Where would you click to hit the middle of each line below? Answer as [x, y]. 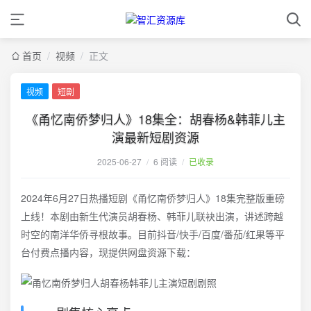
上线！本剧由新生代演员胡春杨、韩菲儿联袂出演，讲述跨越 [152, 216]
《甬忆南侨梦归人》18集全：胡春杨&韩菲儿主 [155, 119]
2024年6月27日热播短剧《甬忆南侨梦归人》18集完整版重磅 [153, 198]
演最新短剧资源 [155, 137]
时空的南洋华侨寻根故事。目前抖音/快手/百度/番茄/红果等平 [153, 234]
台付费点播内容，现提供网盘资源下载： [108, 252]
